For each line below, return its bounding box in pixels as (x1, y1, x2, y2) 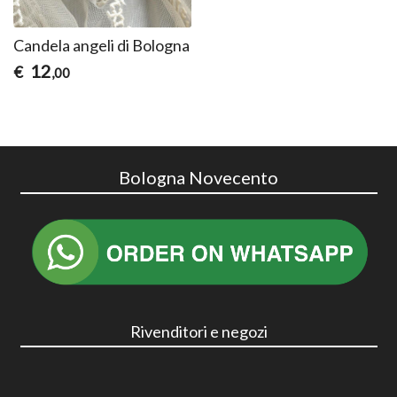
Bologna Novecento (119, 166, 278, 188)
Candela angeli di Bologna (13, 35, 191, 55)
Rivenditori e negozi (129, 321, 268, 341)
